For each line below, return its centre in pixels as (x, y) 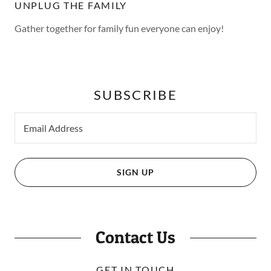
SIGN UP (135, 172)
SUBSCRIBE (135, 94)
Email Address (53, 128)
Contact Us (135, 237)
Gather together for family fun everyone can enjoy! (119, 28)
